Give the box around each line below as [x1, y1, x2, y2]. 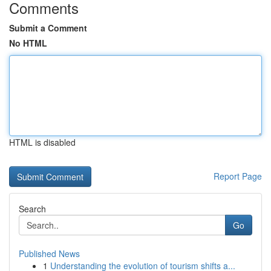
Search [19, 203, 46, 215]
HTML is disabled [9, 136, 76, 148]
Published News [19, 247, 80, 260]
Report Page [214, 170, 262, 182]
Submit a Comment [9, 22, 87, 34]
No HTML [9, 37, 47, 49]
